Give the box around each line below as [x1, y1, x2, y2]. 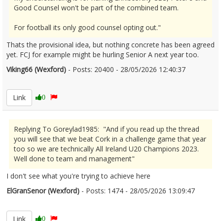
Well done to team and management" [14, 154, 135, 163]
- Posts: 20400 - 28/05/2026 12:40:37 [66, 65, 185, 74]
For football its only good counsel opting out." [14, 23, 161, 32]
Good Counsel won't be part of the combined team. [14, 3, 179, 12]
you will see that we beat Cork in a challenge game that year [14, 134, 206, 144]
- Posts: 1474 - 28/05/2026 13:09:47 [79, 186, 195, 195]
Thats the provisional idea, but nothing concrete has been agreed [6, 40, 215, 49]
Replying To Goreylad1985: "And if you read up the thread [14, 124, 199, 134]
